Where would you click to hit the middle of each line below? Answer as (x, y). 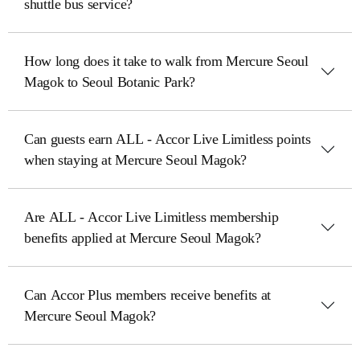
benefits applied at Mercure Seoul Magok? (143, 238)
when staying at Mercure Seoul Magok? (135, 160)
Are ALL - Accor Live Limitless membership (151, 217)
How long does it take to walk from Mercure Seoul (166, 61)
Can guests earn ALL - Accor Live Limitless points (168, 139)
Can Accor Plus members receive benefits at (147, 295)
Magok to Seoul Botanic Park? (110, 82)
